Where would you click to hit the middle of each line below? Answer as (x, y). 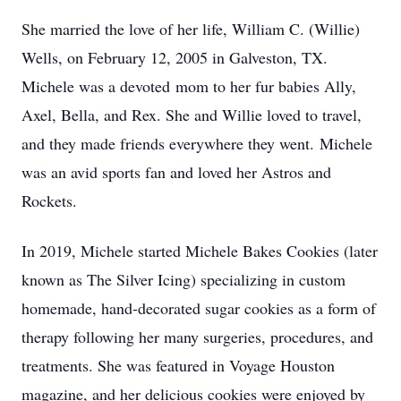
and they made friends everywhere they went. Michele (197, 143)
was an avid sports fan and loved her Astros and (176, 172)
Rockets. (49, 200)
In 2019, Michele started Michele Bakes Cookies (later (200, 251)
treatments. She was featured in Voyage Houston (178, 365)
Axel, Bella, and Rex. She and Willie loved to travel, (192, 115)
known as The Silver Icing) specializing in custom (183, 279)
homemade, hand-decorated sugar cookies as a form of (199, 308)
